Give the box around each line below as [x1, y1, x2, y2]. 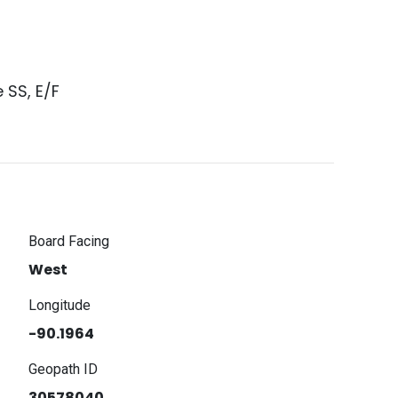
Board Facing [28, 233, 110, 250]
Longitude [28, 297, 92, 314]
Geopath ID [28, 361, 99, 378]
